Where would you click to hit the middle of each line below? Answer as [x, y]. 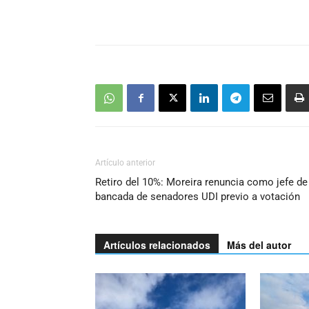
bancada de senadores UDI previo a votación [198, 197]
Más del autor [259, 245]
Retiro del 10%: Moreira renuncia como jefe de [201, 182]
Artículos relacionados [157, 245]
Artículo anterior [125, 163]
